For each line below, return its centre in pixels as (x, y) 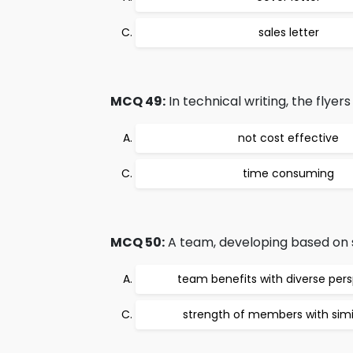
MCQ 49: (138, 101)
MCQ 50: (137, 242)
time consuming (288, 173)
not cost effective (288, 138)
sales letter (288, 32)
